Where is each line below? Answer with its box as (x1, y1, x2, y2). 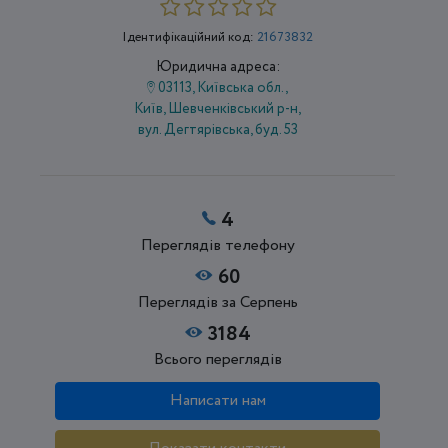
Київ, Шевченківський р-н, (134, 99, 302, 120)
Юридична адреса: (155, 57, 280, 78)
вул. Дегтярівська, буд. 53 (137, 120, 298, 141)
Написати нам (169, 389, 266, 413)
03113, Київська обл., (155, 78, 289, 99)
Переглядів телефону (140, 234, 295, 258)
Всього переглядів (153, 348, 282, 372)
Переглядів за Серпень (137, 291, 298, 315)
